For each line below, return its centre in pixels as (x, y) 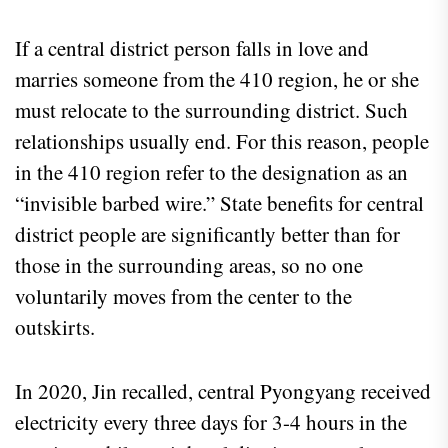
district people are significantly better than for (207, 234)
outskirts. (55, 327)
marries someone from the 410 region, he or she (217, 79)
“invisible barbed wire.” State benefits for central (219, 203)
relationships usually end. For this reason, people (222, 141)
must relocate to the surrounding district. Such (211, 110)
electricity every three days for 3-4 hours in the (211, 422)
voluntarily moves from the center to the (183, 296)
